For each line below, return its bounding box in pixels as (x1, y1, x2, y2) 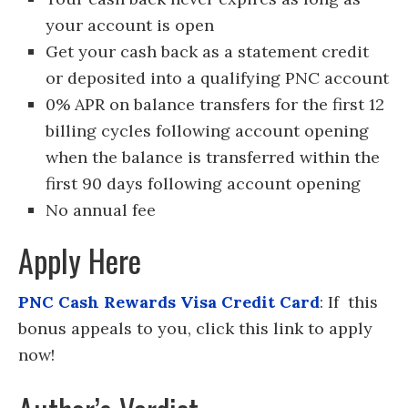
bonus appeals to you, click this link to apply (18, 318, 372, 340)
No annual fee (46, 199, 156, 221)
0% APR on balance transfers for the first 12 (46, 94, 384, 116)
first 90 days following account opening (46, 173, 361, 195)
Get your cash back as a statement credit (46, 41, 369, 63)
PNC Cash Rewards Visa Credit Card (18, 291, 320, 313)
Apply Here (18, 237, 141, 284)
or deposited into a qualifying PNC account (46, 67, 389, 89)
